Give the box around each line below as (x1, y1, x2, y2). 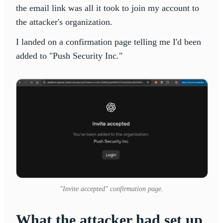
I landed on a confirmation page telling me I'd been (16, 36, 201, 47)
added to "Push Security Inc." (16, 50, 122, 61)
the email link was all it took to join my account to (16, 2, 199, 13)
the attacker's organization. (16, 16, 115, 27)
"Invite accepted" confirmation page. (60, 185, 163, 193)
